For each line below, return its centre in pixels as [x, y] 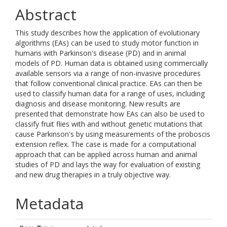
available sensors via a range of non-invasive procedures [108, 73]
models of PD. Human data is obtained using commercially [111, 63]
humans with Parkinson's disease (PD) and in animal [101, 53]
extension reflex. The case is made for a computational [106, 144]
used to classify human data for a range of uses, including [110, 93]
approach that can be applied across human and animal [106, 154]
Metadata [49, 203]
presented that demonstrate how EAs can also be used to [110, 114]
